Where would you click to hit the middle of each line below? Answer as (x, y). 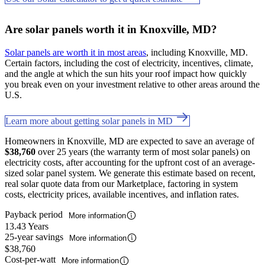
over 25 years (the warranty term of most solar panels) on (143, 151)
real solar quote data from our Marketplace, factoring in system (121, 183)
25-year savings (35, 237)
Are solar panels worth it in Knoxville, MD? (111, 30)
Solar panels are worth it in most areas (75, 52)
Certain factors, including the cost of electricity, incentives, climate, (129, 63)
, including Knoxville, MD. (197, 52)
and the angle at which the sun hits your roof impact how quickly (126, 73)
